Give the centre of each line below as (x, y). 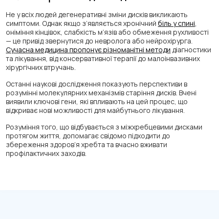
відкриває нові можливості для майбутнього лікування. (95, 110)
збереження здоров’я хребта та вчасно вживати (87, 145)
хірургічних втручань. (41, 67)
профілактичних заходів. (46, 153)
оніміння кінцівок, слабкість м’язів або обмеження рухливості (107, 32)
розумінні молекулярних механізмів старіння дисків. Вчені (101, 93)
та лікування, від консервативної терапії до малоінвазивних (103, 59)
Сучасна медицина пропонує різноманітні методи (88, 50)
